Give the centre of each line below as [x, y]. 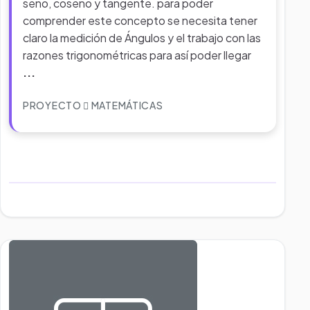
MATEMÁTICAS [126, 105]
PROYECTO [53, 105]
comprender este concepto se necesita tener [140, 20]
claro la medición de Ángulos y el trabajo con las [142, 38]
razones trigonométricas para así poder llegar [137, 55]
